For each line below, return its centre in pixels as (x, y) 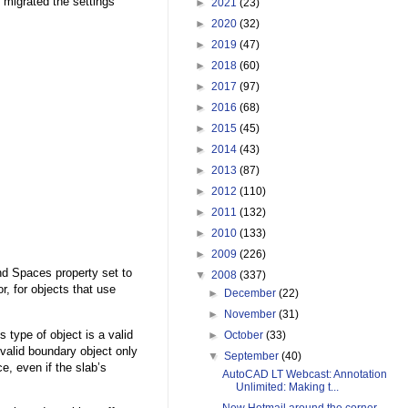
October (245, 336)
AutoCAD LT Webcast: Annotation (304, 375)
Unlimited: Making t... (287, 388)
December (252, 294)
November (252, 315)
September (253, 357)
